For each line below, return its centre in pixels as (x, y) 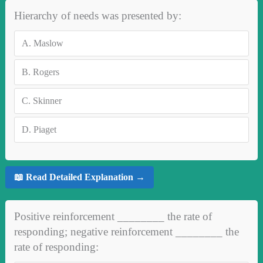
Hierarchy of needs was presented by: (97, 15)
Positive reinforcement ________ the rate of (113, 216)
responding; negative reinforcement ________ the (126, 231)
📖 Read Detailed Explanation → (79, 177)
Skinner (47, 100)
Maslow (48, 43)
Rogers (46, 72)
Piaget (45, 129)
